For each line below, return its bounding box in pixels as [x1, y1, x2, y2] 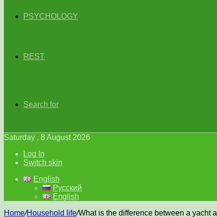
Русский [52, 184, 82, 192]
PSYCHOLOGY [23, 12, 78, 20]
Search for [23, 100, 59, 108]
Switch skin [23, 158, 62, 167]
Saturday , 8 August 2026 [4, 133, 90, 141]
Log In [23, 150, 45, 158]
